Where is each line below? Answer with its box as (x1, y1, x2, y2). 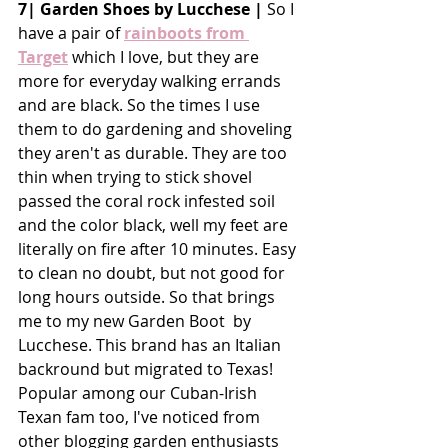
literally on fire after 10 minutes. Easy (18, 237, 300, 260)
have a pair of (18, 21, 124, 44)
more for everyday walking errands (18, 69, 285, 92)
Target (18, 45, 68, 68)
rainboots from (124, 21, 249, 44)
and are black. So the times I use (18, 93, 264, 116)
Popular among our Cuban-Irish (18, 381, 261, 404)
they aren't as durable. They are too (18, 141, 291, 164)
